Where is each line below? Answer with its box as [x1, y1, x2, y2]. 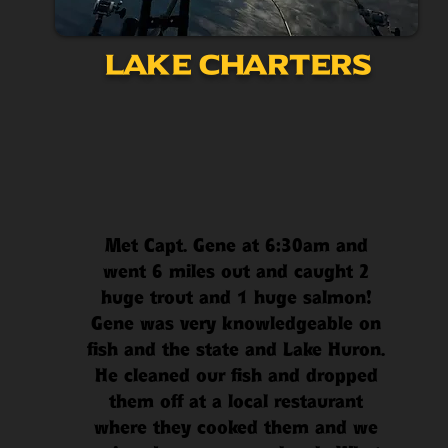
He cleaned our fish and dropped [94, 364, 378, 387]
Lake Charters [102, 49, 371, 81]
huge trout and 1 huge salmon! [100, 286, 372, 309]
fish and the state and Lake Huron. [87, 338, 385, 361]
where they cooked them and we [94, 416, 378, 439]
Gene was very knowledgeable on [91, 312, 381, 335]
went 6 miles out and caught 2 [102, 260, 370, 283]
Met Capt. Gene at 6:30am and [104, 234, 368, 257]
